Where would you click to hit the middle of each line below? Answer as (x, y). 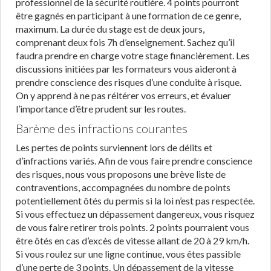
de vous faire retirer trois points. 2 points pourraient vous (132, 227)
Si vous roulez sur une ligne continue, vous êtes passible (128, 254)
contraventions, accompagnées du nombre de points (123, 187)
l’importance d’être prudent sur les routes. (101, 109)
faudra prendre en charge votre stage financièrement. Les (133, 55)
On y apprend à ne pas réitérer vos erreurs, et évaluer (123, 95)
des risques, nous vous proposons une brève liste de (121, 174)
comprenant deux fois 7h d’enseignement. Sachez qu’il (125, 42)
